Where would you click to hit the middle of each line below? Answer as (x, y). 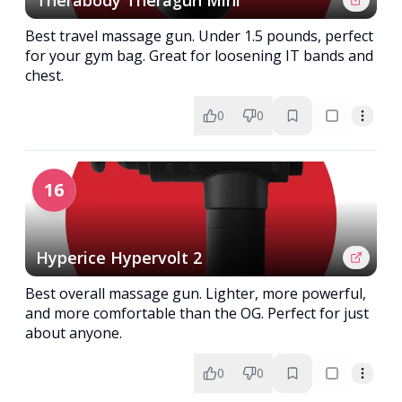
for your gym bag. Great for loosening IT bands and (199, 56)
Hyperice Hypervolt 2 (119, 258)
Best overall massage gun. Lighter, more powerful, (196, 293)
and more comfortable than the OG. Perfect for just (197, 313)
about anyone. (74, 333)
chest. (44, 75)
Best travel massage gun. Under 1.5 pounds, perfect (199, 36)
